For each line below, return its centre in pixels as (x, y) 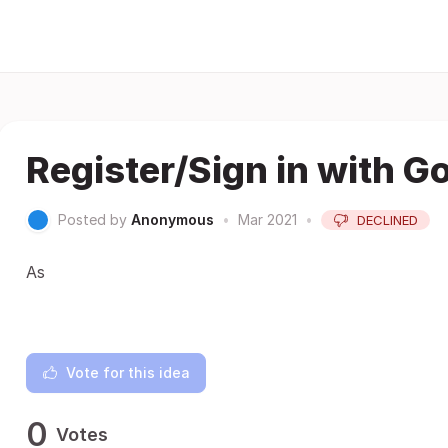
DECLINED (387, 220)
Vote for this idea (128, 372)
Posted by (92, 219)
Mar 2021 (267, 219)
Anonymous (172, 219)
